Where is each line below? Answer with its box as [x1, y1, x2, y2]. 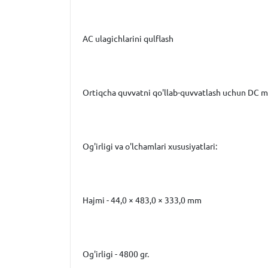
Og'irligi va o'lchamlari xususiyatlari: [83, 142, 217, 151]
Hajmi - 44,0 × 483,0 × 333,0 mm [83, 196, 202, 205]
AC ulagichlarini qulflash [83, 34, 173, 44]
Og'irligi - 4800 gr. [83, 249, 149, 259]
